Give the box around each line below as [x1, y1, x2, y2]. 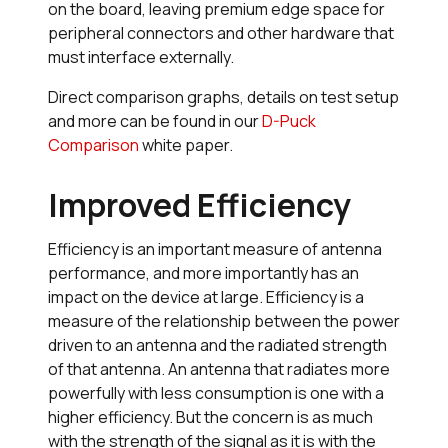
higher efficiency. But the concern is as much [48, 406, 373, 429]
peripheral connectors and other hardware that [48, 22, 394, 45]
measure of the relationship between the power [48, 310, 400, 333]
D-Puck [262, 110, 316, 133]
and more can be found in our [48, 110, 262, 133]
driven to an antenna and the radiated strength [48, 334, 387, 357]
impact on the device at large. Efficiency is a [48, 286, 364, 309]
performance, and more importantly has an [48, 262, 359, 285]
